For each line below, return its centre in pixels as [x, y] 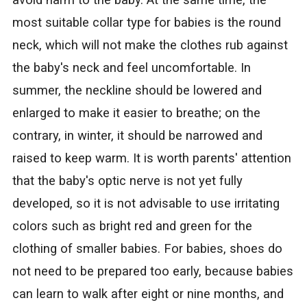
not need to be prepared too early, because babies [152, 272]
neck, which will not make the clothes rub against [150, 46]
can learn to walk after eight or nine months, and [148, 294]
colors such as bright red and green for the [132, 226]
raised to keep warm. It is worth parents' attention [151, 159]
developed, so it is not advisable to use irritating [146, 204]
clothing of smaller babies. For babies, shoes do [147, 249]
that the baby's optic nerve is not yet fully [127, 181]
